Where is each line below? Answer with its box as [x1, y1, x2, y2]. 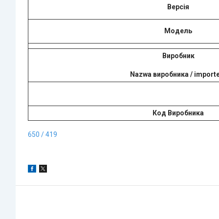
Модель [164, 26, 192, 35]
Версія [167, 2, 189, 11]
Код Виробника [153, 109, 204, 117]
